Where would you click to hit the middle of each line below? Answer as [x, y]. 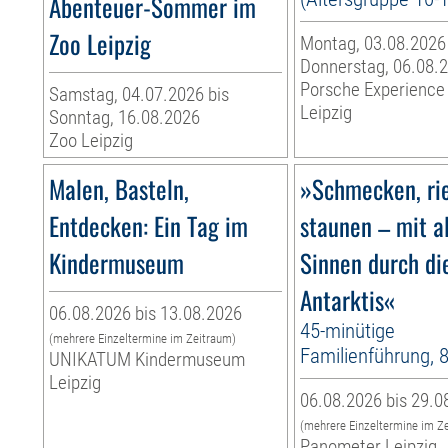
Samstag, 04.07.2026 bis [139, 95]
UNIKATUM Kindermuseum [147, 360]
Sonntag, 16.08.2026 [125, 118]
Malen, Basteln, [119, 189]
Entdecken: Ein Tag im [149, 226]
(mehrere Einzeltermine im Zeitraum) [143, 339]
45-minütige [348, 331]
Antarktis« [348, 300]
